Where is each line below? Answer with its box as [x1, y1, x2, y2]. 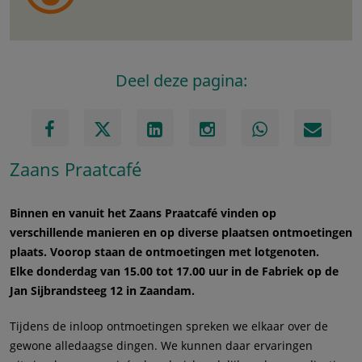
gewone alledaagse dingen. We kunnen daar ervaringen [10, 338, 313, 354]
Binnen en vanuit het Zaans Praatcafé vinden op [10, 205, 276, 221]
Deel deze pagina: [115, 69, 247, 92]
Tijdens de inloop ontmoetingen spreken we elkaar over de [10, 318, 328, 335]
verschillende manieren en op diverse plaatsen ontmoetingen [10, 225, 352, 241]
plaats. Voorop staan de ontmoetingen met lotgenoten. [10, 244, 319, 260]
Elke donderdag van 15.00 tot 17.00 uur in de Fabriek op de [10, 263, 339, 280]
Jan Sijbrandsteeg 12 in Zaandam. [10, 283, 195, 299]
